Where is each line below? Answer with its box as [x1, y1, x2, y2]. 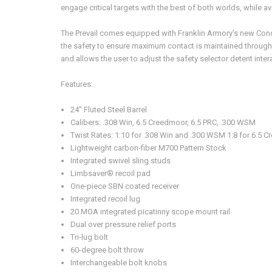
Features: [61, 79, 93, 89]
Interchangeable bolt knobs [70, 257, 168, 267]
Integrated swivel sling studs [70, 155, 171, 165]
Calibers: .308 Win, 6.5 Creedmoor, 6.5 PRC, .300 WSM [70, 117, 256, 127]
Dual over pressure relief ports [70, 219, 177, 229]
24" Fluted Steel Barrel [70, 104, 148, 114]
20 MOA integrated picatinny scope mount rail [70, 206, 231, 216]
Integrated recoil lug [70, 194, 141, 203]
